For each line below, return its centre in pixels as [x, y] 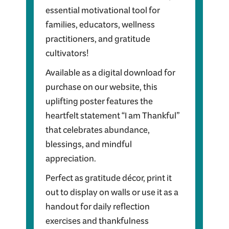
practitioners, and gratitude [98, 41]
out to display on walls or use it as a [112, 195]
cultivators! [67, 56]
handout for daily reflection [98, 209]
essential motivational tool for [103, 13]
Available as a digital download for [110, 75]
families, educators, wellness [100, 27]
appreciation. [71, 161]
